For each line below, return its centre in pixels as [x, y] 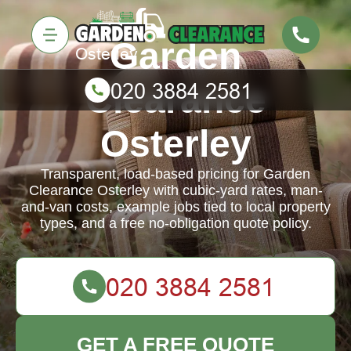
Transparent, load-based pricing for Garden [175, 174]
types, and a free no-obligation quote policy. [175, 223]
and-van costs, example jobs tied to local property [175, 207]
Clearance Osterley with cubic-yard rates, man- [175, 190]
